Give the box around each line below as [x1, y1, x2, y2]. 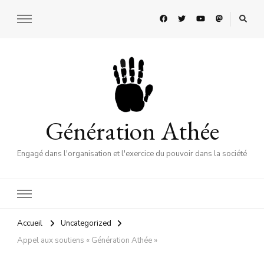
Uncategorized [61, 218, 111, 229]
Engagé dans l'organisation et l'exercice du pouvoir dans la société [17, 148, 247, 159]
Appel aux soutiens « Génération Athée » [17, 235, 157, 246]
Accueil [17, 218, 42, 229]
